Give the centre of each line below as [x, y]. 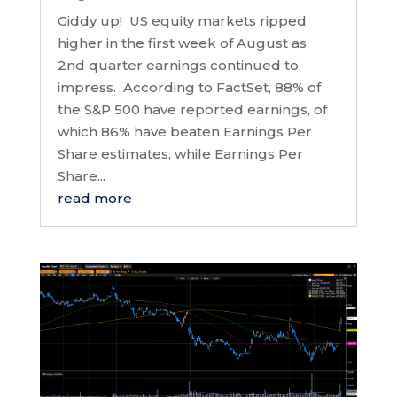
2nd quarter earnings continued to [178, 65]
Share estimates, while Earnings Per [180, 153]
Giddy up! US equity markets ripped [182, 20]
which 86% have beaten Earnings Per [184, 131]
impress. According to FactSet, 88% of [189, 87]
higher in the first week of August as [182, 43]
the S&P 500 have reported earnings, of [192, 109]
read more [94, 198]
